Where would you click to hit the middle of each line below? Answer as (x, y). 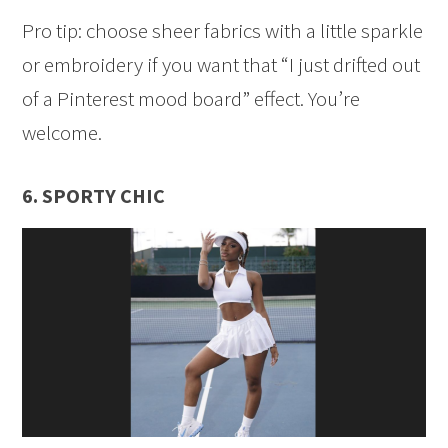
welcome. (62, 132)
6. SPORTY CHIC (94, 195)
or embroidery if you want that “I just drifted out (221, 64)
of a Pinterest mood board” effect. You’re (191, 98)
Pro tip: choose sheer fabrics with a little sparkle (223, 30)
